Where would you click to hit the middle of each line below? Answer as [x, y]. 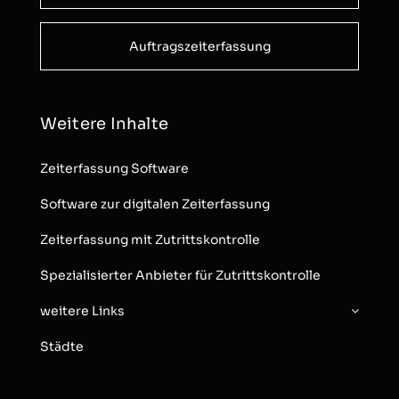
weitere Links [82, 310]
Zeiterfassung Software [114, 168]
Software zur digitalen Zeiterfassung [155, 204]
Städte [61, 346]
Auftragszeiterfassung [199, 46]
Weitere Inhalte [104, 123]
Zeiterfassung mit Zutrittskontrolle [150, 239]
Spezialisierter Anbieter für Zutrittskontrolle [180, 275]
